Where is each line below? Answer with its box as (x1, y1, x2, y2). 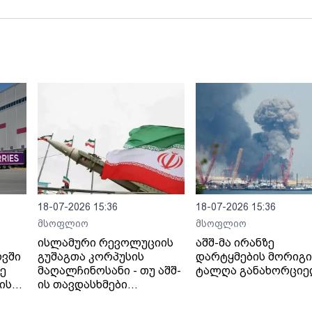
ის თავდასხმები (37, 278, 127, 291)
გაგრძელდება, (37, 292, 123, 305)
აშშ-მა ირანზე (195, 236, 274, 249)
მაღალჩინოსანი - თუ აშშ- (37, 264, 181, 277)
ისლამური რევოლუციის (37, 236, 173, 249)
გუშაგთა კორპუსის (37, 250, 144, 263)
